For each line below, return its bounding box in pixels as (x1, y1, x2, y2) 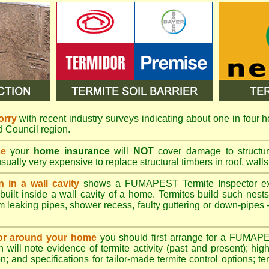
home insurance (34, 146, 110, 156)
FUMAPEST (125, 178, 178, 189)
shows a (79, 178, 125, 189)
